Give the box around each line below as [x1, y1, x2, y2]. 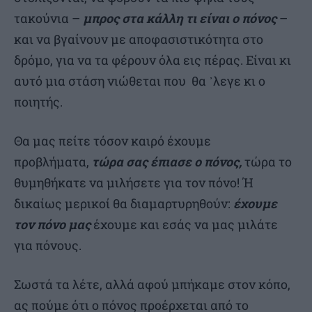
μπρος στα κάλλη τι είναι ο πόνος [83, 10, 276, 27]
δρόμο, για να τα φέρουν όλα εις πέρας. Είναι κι [14, 52, 291, 69]
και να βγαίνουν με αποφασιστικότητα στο [14, 31, 263, 48]
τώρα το [244, 153, 292, 171]
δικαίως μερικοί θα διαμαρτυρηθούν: [14, 195, 233, 212]
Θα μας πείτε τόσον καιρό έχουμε [14, 132, 211, 150]
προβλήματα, [14, 153, 92, 171]
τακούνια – [14, 10, 83, 27]
